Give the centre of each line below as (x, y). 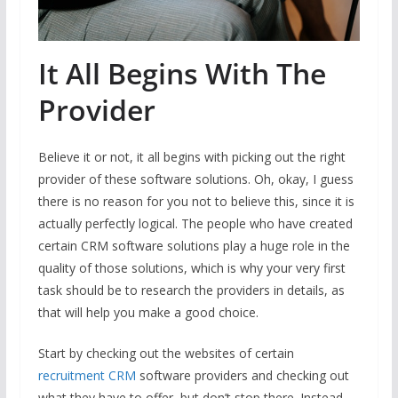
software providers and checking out (242, 375)
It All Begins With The (182, 73)
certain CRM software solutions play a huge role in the (194, 245)
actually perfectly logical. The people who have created (195, 223)
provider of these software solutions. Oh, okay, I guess (195, 179)
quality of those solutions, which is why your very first (191, 267)
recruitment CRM (87, 375)
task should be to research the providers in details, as (191, 290)
